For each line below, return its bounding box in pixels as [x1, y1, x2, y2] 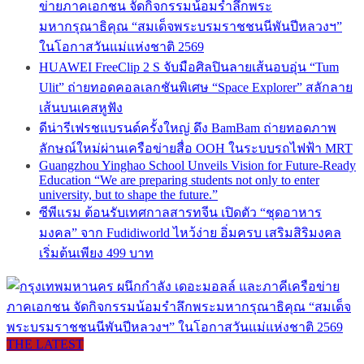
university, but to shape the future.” [39, 188, 218, 202]
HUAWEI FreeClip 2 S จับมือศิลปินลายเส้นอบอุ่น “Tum [39, 60, 339, 75]
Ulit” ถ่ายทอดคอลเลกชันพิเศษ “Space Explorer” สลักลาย [39, 80, 353, 95]
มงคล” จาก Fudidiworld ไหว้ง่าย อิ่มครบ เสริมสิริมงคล [39, 226, 341, 240]
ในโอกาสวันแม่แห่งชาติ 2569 [39, 40, 204, 54]
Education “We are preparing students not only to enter [39, 173, 319, 188]
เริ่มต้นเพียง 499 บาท [39, 246, 154, 261]
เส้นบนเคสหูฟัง [39, 101, 123, 115]
